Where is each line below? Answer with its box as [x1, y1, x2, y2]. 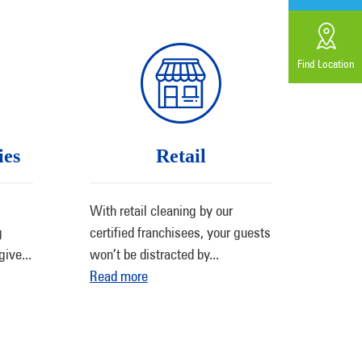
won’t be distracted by [89, 246, 209, 263]
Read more [89, 267, 148, 284]
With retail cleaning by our [89, 202, 233, 219]
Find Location [297, 57, 354, 70]
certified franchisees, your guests [89, 224, 271, 241]
